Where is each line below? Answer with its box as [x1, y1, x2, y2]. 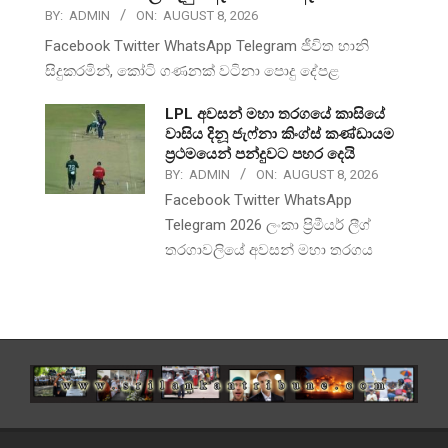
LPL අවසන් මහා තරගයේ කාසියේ [165, 105, 385, 123]
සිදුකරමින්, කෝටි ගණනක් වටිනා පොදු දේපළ [45, 62, 339, 80]
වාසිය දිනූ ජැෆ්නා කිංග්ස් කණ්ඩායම [165, 125, 394, 143]
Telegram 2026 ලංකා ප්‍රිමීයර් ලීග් [165, 216, 371, 234]
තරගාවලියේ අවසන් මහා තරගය [165, 241, 373, 259]
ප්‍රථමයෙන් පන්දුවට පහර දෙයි [165, 145, 355, 163]
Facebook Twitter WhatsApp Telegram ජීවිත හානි [45, 37, 369, 55]
